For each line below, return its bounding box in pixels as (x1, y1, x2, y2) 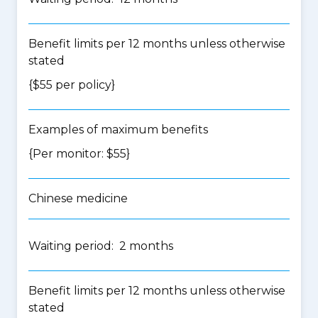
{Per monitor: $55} (28, 147, 130, 160)
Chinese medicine (28, 192, 128, 205)
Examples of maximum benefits (28, 123, 208, 136)
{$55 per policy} (28, 78, 115, 92)
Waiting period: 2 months (28, 239, 173, 253)
